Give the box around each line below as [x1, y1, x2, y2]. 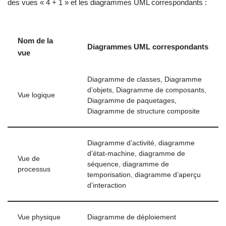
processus [18, 165, 50, 174]
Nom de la [18, 36, 53, 45]
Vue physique [18, 213, 61, 221]
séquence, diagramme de [87, 160, 169, 168]
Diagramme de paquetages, [87, 97, 177, 105]
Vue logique [18, 91, 55, 99]
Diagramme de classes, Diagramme [87, 76, 202, 84]
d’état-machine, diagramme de [87, 150, 185, 158]
